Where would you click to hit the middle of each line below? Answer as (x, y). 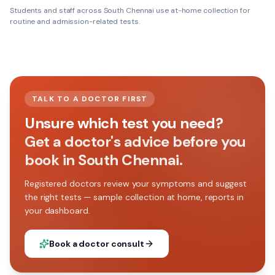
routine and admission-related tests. (75, 21)
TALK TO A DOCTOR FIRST (90, 99)
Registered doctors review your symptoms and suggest (136, 184)
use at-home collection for (202, 10)
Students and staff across (57, 10)
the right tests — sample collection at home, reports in (134, 197)
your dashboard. (57, 211)
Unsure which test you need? (124, 123)
